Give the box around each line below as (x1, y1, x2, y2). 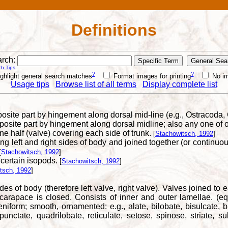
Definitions (71, 21, 157, 40)
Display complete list (142, 79, 217, 89)
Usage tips (11, 79, 49, 89)
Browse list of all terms (55, 79, 136, 89)
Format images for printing (111, 72, 191, 80)
